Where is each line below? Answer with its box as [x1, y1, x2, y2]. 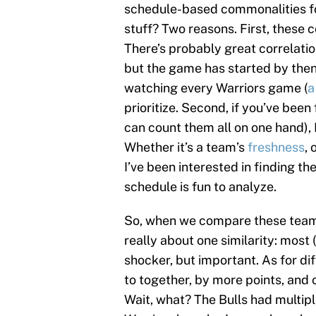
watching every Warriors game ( [124, 80, 308, 95]
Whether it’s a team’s [124, 139, 248, 154]
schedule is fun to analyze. [124, 178, 276, 194]
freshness [248, 139, 305, 154]
